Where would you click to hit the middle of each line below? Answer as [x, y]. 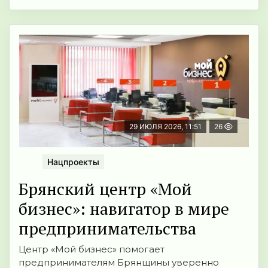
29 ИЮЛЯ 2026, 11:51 [165, 126]
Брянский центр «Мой [105, 188]
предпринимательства [107, 228]
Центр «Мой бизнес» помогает [92, 249]
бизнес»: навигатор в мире [124, 208]
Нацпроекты [73, 162]
